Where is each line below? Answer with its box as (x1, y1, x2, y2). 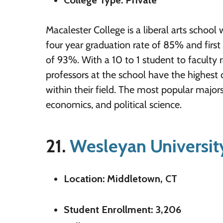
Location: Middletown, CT (64, 172, 177, 185)
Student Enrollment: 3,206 (64, 203, 181, 216)
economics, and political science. (46, 98, 182, 111)
